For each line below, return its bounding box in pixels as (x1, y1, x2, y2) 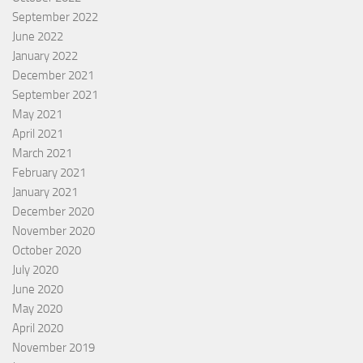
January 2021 (12, 185, 78, 200)
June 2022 (12, 29, 63, 45)
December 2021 (12, 68, 94, 83)
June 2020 (12, 282, 63, 297)
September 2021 (12, 88, 98, 103)
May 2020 (12, 301, 62, 317)
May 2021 (12, 107, 62, 122)
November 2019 (12, 340, 95, 356)
